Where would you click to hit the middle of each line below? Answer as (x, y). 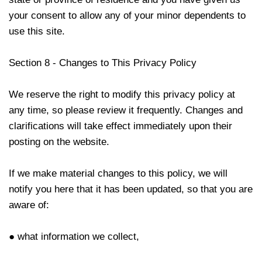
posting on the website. (59, 142)
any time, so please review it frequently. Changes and (126, 110)
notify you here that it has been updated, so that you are (131, 189)
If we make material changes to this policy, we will (118, 173)
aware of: (29, 205)
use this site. (37, 31)
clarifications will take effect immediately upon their (120, 126)
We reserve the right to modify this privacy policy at (122, 94)
